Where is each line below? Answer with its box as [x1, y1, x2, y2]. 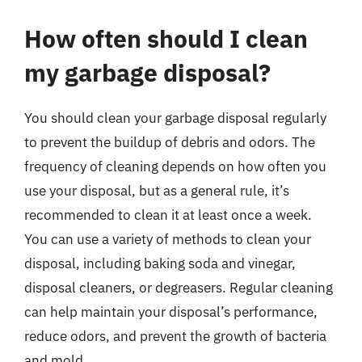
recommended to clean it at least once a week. [24, 206, 312, 224]
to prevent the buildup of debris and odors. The [24, 133, 315, 151]
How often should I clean [24, 23, 308, 54]
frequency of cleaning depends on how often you [24, 158, 326, 175]
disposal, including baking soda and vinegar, [24, 255, 296, 272]
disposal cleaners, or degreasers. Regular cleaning [24, 279, 333, 297]
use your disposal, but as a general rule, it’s [24, 182, 289, 200]
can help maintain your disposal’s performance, [24, 303, 318, 321]
